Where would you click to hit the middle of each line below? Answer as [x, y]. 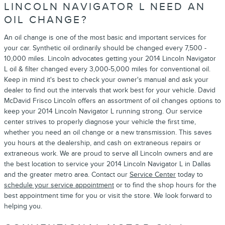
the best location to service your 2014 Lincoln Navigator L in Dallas [107, 164]
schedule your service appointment [59, 185]
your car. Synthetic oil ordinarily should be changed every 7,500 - [105, 48]
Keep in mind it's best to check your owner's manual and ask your [106, 79]
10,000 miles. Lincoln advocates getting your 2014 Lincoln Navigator [110, 58]
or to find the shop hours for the [165, 185]
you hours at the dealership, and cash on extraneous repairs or [102, 143]
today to [189, 174]
